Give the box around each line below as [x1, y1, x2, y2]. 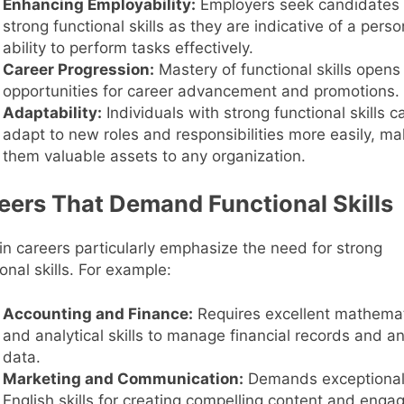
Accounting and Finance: [2, 305, 193, 324]
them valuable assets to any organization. [2, 146, 306, 165]
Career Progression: [2, 60, 154, 78]
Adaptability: [2, 103, 102, 122]
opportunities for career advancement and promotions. [2, 81, 399, 100]
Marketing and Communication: [2, 370, 243, 389]
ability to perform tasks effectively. [2, 38, 253, 57]
